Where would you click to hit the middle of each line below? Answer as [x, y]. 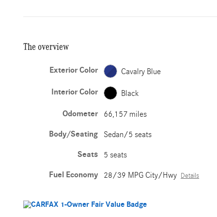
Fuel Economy [74, 175]
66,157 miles [125, 114]
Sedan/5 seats [128, 134]
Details [190, 176]
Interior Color [75, 92]
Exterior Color [74, 70]
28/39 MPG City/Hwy [140, 175]
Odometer [80, 114]
